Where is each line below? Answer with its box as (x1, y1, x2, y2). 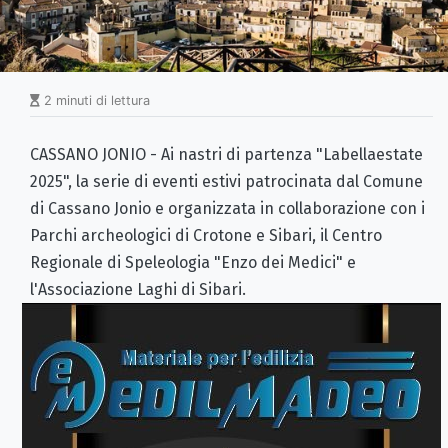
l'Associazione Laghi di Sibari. (30, 279, 246, 299)
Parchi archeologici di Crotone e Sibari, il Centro (30, 225, 382, 245)
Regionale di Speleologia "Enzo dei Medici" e (30, 252, 356, 272)
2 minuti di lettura (40, 92, 150, 108)
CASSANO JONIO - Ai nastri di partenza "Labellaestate (30, 144, 423, 164)
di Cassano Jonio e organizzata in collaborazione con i (30, 198, 425, 218)
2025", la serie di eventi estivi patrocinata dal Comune (30, 171, 423, 191)
